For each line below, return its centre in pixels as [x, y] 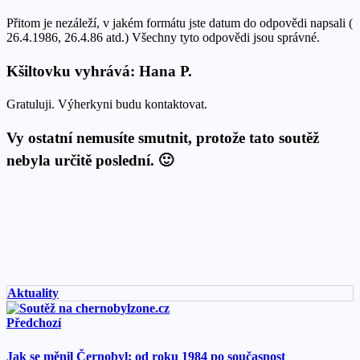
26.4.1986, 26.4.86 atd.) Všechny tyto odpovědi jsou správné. [163, 37]
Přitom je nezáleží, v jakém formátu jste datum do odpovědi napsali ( [180, 22]
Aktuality [33, 292]
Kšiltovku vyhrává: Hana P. [99, 71]
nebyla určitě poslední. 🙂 [90, 160]
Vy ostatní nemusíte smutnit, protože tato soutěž [163, 137]
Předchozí [34, 322]
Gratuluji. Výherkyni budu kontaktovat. [107, 104]
